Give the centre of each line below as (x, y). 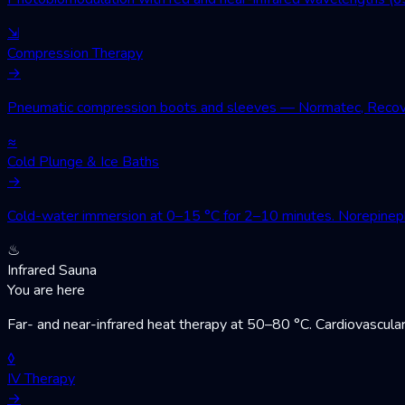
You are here (46, 290)
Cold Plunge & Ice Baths (83, 161)
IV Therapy (41, 378)
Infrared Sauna (52, 270)
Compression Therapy (75, 53)
